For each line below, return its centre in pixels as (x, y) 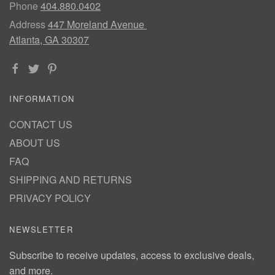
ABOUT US (35, 143)
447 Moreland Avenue (97, 25)
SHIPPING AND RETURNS (71, 180)
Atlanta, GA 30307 (49, 40)
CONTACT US (41, 125)
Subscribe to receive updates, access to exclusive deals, (132, 255)
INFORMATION (42, 99)
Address (27, 25)
